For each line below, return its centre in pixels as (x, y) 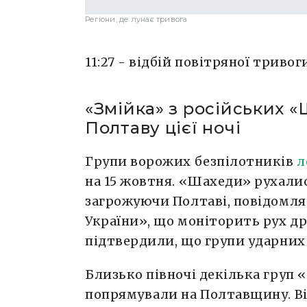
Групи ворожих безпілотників (191, 161)
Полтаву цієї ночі (163, 127)
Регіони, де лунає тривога (136, 19)
